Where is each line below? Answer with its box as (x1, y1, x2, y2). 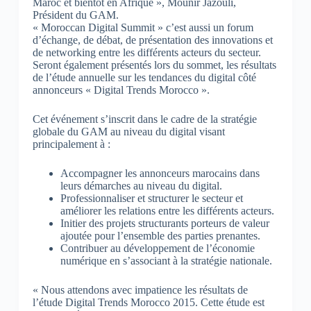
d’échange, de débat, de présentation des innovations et (32, 33, 273, 46)
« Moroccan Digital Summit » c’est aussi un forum (32, 21, 253, 33)
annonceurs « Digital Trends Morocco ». (32, 83, 210, 96)
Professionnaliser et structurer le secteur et (60, 192, 243, 204)
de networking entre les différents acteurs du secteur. (32, 46, 261, 58)
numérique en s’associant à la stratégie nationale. (60, 254, 272, 267)
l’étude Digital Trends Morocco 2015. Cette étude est (32, 296, 264, 308)
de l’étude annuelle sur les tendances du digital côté (32, 71, 256, 83)
